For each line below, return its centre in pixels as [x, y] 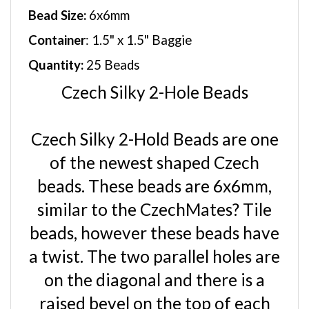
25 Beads [112, 50]
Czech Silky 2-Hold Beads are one [154, 124]
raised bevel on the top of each [154, 289]
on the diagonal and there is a [154, 265]
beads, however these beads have [154, 218]
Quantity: [56, 50]
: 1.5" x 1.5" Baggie [139, 26]
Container [57, 26]
